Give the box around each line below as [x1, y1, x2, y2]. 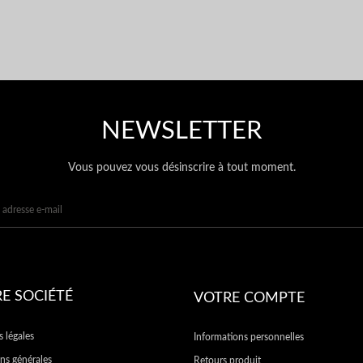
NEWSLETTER [101, 117, 262, 143]
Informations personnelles [194, 331, 304, 342]
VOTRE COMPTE [194, 290, 305, 305]
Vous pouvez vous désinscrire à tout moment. [67, 161, 296, 173]
